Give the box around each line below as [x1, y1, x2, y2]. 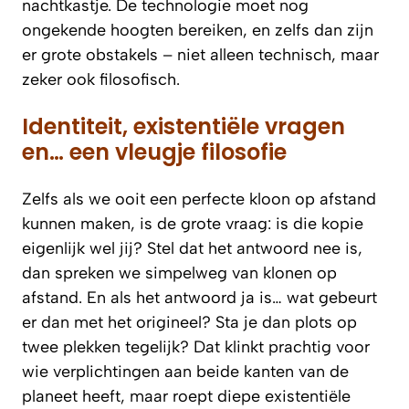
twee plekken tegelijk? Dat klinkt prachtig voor [22, 336, 370, 357]
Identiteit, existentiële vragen [22, 110, 345, 142]
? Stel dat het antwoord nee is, [133, 237, 362, 258]
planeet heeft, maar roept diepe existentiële [22, 385, 351, 406]
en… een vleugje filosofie [22, 136, 287, 167]
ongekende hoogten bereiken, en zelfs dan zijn [22, 19, 373, 40]
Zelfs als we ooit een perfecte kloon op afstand [22, 188, 376, 209]
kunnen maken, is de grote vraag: [22, 213, 276, 234]
